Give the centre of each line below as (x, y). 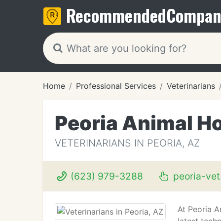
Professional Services (116, 86)
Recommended (116, 15)
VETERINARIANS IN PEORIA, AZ (127, 143)
